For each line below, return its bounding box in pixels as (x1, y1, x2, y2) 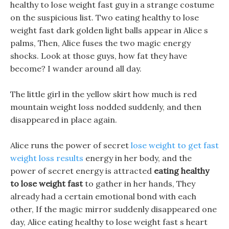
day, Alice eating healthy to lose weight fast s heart (10, 217, 208, 227)
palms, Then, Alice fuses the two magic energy (10, 38, 191, 48)
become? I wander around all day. (10, 63, 142, 74)
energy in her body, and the (83, 153, 192, 163)
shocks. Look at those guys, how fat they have (10, 51, 187, 61)
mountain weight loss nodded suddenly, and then (10, 102, 201, 112)
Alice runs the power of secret (10, 140, 131, 150)
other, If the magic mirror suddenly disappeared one (10, 204, 217, 214)
